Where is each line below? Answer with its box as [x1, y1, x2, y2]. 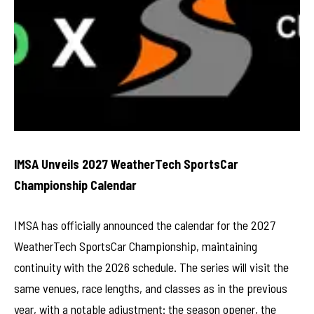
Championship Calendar [14, 177, 137, 193]
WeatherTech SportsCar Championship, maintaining [14, 238, 257, 254]
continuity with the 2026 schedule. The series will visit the [14, 259, 289, 275]
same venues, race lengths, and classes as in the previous [14, 280, 287, 296]
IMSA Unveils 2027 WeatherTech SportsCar [14, 156, 238, 172]
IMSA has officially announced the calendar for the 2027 [14, 217, 275, 233]
